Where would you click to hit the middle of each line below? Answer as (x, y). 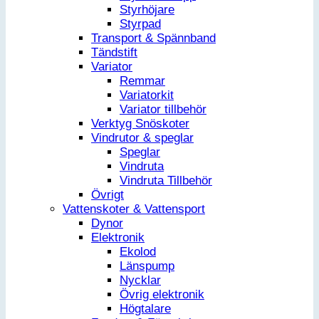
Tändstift (114, 53)
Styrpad (140, 24)
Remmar (142, 81)
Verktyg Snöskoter (140, 124)
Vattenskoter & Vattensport (134, 209)
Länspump (147, 266)
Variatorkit (147, 95)
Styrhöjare (147, 10)
